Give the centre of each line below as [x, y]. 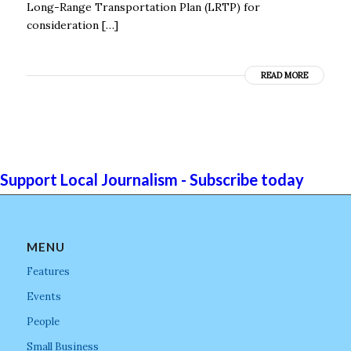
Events [43, 296]
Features [48, 271]
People [43, 321]
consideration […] [72, 25]
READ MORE [285, 75]
